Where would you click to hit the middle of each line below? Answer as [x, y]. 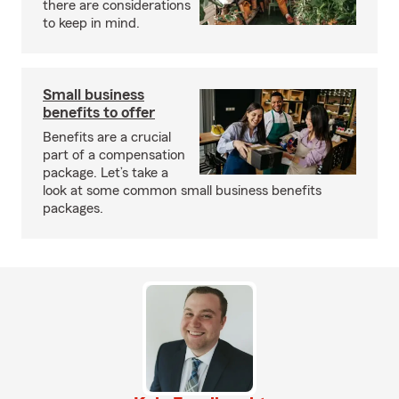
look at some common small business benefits [182, 191]
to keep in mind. [91, 23]
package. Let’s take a [106, 173]
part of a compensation [114, 155]
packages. [73, 208]
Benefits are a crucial [107, 137]
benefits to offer [99, 112]
